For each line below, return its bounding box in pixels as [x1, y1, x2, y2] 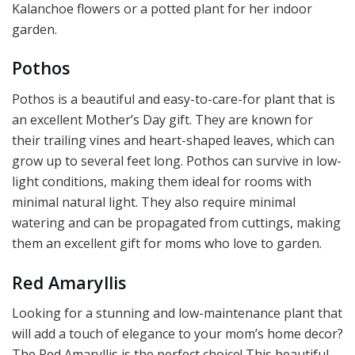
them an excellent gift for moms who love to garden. [12, 234, 322, 252]
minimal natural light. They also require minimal [12, 193, 296, 211]
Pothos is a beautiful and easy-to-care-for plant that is [12, 90, 335, 108]
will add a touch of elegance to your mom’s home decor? [12, 325, 343, 343]
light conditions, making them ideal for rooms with [12, 172, 311, 190]
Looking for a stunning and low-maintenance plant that [12, 304, 342, 323]
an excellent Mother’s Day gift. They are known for [12, 110, 313, 128]
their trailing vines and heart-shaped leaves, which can [12, 131, 334, 149]
